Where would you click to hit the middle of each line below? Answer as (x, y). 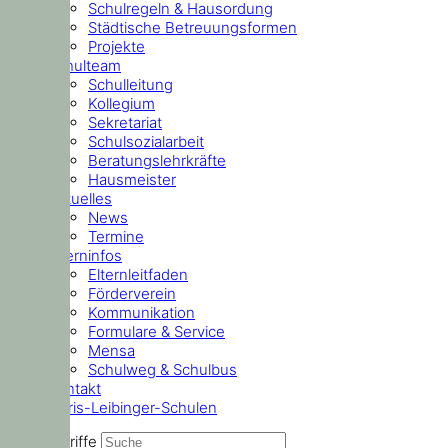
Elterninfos (85, 255)
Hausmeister (132, 179)
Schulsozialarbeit (146, 141)
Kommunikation (141, 312)
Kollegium (121, 103)
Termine (116, 236)
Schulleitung (130, 84)
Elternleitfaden (138, 274)
